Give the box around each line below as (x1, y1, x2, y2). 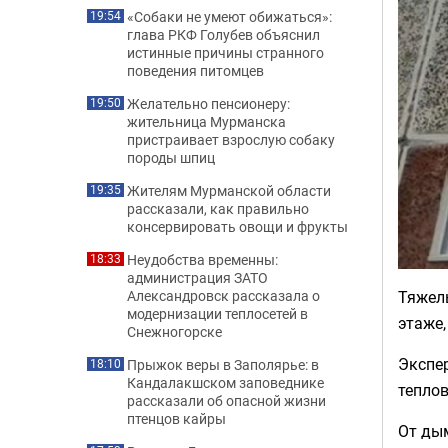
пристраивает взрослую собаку (127, 130, 335, 149)
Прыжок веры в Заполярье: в (127, 355, 319, 374)
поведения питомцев (127, 61, 264, 80)
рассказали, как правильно (127, 199, 309, 218)
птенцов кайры (127, 409, 226, 428)
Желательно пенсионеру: (127, 94, 290, 113)
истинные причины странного (127, 43, 324, 62)
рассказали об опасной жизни (127, 391, 326, 410)
